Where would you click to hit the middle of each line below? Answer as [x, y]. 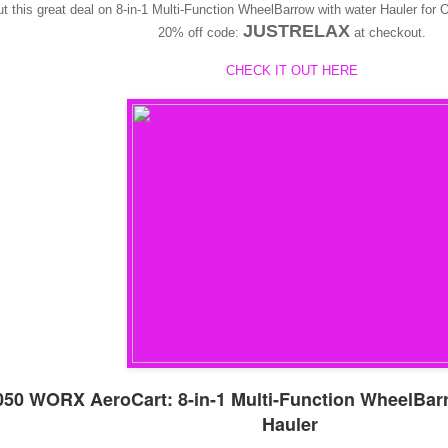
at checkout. [388, 32]
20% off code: [200, 32]
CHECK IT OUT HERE [292, 70]
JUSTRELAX [296, 30]
